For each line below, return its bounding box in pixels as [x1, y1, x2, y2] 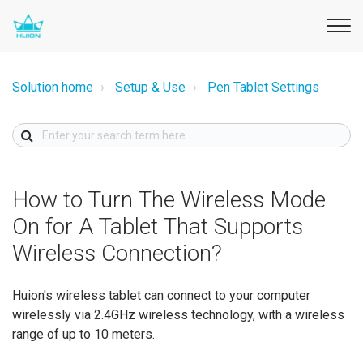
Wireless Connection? [12, 240, 222, 267]
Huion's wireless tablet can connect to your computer [12, 288, 310, 303]
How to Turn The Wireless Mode [12, 186, 326, 213]
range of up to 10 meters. [12, 327, 155, 342]
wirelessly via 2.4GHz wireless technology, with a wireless [12, 307, 344, 322]
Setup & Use [115, 79, 186, 95]
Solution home [12, 79, 93, 95]
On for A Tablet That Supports [12, 213, 303, 240]
